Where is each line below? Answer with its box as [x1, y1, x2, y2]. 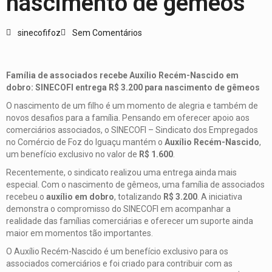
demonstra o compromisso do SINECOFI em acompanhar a [6, 203, 231, 214]
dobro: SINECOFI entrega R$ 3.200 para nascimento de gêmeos [6, 82, 260, 92]
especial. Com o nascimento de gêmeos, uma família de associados [6, 179, 265, 189]
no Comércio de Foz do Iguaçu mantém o [6, 137, 165, 147]
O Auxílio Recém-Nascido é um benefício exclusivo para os [6, 246, 228, 256]
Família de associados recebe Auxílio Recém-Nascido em [6, 70, 239, 80]
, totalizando [114, 191, 163, 202]
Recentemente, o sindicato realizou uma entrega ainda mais [6, 167, 237, 177]
